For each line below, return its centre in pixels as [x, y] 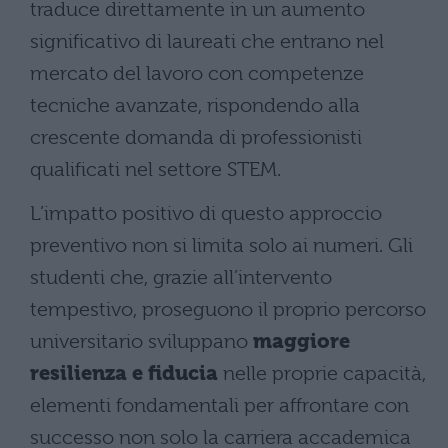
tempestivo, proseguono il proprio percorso [228, 309]
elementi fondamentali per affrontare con [219, 405]
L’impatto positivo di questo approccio [206, 213]
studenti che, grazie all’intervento [181, 277]
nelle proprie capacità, [322, 373]
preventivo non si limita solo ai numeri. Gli [221, 245]
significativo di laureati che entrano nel [207, 41]
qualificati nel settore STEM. [155, 169]
